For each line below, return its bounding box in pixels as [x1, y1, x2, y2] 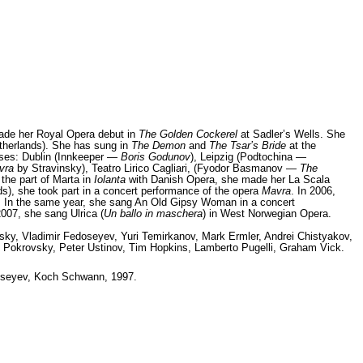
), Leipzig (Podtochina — [190, 150, 306, 163]
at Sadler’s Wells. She [237, 127, 345, 140]
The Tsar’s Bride [209, 139, 286, 152]
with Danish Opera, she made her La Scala [126, 173, 330, 186]
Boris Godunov [121, 150, 190, 163]
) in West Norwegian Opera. [203, 207, 331, 220]
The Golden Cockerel [139, 127, 237, 140]
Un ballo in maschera [104, 207, 203, 220]
